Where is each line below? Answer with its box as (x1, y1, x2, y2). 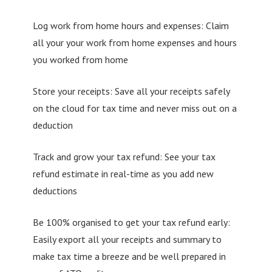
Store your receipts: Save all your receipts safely (32, 84, 229, 97)
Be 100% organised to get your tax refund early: (32, 216, 230, 228)
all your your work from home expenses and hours (32, 36, 237, 49)
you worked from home (32, 53, 128, 66)
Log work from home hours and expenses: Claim (32, 19, 229, 32)
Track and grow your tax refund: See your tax (32, 150, 216, 163)
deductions (32, 184, 77, 197)
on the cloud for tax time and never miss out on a (32, 101, 237, 114)
